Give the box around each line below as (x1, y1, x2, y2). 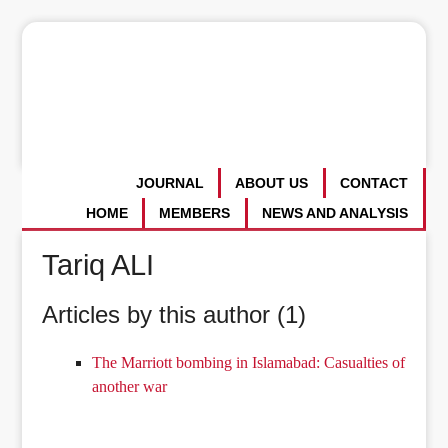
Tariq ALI (42, 248, 155, 281)
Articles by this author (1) (42, 300, 307, 328)
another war (92, 377, 168, 395)
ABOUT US (235, 175, 309, 192)
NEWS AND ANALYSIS (262, 205, 409, 221)
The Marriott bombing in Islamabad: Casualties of (92, 353, 406, 371)
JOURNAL (135, 175, 204, 192)
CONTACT (340, 175, 409, 192)
